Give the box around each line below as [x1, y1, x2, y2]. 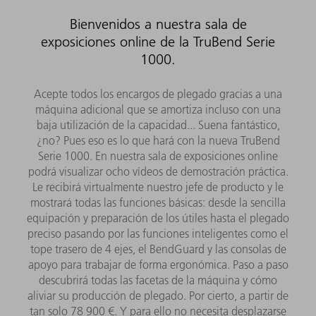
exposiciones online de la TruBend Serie [41, 32, 275, 50]
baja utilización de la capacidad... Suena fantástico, [36, 117, 280, 132]
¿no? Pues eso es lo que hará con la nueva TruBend [36, 133, 280, 147]
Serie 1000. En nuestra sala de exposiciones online [38, 148, 278, 163]
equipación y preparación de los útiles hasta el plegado [27, 210, 289, 225]
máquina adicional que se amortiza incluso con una [35, 102, 281, 116]
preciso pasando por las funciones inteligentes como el [28, 226, 288, 241]
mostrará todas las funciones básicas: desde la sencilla [30, 195, 286, 209]
